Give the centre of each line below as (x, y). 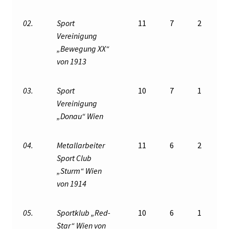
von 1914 (73, 184)
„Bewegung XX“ (83, 49)
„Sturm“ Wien (79, 171)
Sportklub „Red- (84, 213)
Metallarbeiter (81, 145)
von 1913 (72, 62)
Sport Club (74, 158)
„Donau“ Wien (80, 116)
